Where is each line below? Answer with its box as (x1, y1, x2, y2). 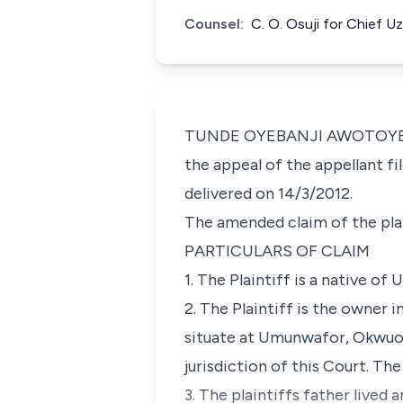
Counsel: (184, 15, 244, 32)
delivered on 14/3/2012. (184, 184, 353, 203)
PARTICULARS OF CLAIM (184, 241, 370, 261)
